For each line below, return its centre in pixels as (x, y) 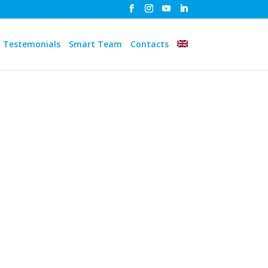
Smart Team (95, 44)
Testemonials (31, 44)
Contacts (149, 44)
